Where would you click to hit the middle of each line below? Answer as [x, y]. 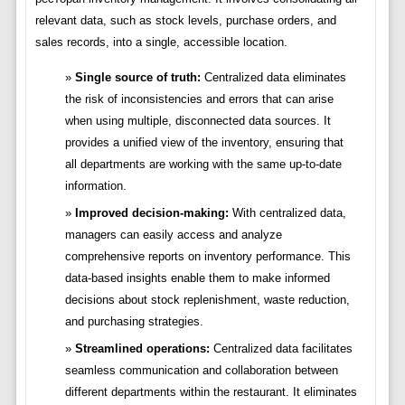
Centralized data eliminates [273, 78]
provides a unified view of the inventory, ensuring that [204, 143]
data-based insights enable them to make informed [197, 278]
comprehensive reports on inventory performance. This [207, 257]
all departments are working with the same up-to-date [203, 165]
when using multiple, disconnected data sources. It [198, 121]
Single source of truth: [137, 78]
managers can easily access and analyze [173, 235]
